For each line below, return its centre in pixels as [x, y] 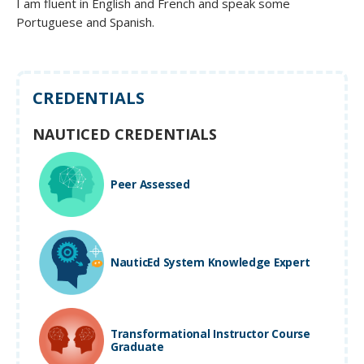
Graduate [137, 347]
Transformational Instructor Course [210, 334]
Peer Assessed [150, 184]
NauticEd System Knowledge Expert [210, 262]
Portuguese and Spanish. [85, 22]
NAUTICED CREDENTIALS [125, 134]
